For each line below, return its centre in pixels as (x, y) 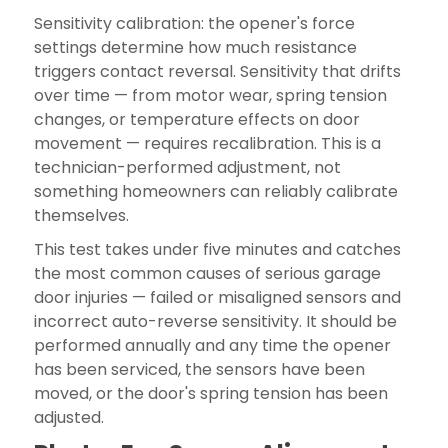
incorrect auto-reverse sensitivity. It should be (215, 321)
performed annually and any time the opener (212, 345)
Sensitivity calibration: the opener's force (194, 23)
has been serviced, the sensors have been (199, 369)
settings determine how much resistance (195, 47)
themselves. (81, 215)
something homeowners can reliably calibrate (215, 191)
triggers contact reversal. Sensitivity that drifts (217, 71)
